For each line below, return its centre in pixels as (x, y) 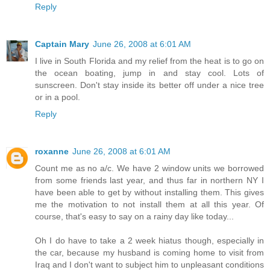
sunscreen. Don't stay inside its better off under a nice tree (149, 85)
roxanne (52, 152)
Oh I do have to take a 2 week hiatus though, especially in (149, 241)
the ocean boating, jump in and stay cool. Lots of (149, 73)
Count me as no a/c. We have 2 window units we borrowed (149, 168)
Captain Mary (62, 44)
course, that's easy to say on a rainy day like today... (134, 217)
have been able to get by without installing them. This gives (149, 193)
